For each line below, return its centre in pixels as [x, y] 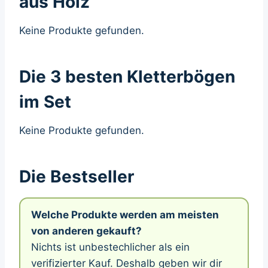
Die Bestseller [77, 176]
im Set [45, 101]
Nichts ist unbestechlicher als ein [110, 247]
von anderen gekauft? [86, 231]
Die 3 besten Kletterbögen [127, 76]
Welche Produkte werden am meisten [125, 214]
